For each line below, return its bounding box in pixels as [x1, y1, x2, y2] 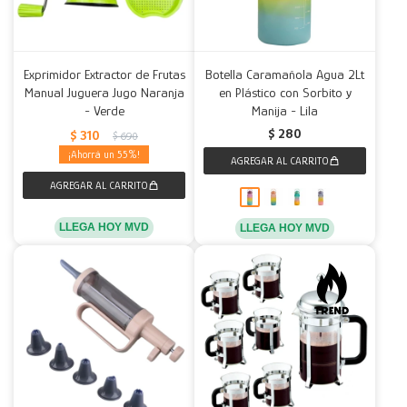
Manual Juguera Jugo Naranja [24, 84, 184, 100]
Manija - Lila [252, 103, 318, 118]
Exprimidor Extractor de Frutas [23, 66, 185, 82]
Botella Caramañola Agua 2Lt [205, 66, 364, 82]
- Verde [84, 103, 124, 118]
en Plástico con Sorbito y [218, 84, 352, 100]
